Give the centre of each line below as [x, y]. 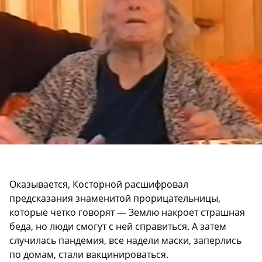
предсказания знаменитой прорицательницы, [115, 198]
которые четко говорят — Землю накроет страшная [127, 212]
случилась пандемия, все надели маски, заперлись [125, 240]
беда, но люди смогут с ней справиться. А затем [118, 226]
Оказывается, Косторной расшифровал [99, 184]
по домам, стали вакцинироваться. [89, 254]
